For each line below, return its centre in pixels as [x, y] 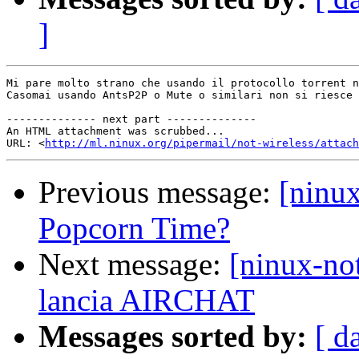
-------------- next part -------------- [131, 119]
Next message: [134, 264]
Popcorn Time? [134, 228]
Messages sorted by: [173, 337]
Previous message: [159, 192]
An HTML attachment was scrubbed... [115, 131]
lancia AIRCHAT [147, 301]
